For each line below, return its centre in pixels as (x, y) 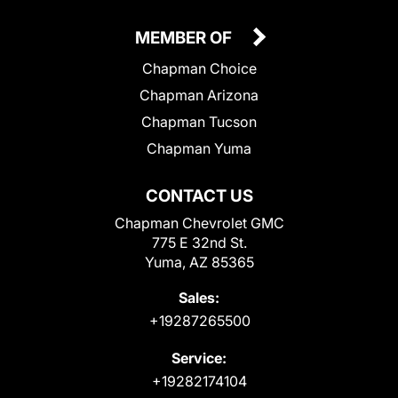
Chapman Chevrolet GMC (199, 223)
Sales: (199, 297)
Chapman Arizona (199, 95)
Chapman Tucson (199, 121)
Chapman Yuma (199, 148)
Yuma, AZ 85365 (199, 262)
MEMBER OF (185, 37)
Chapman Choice (199, 68)
